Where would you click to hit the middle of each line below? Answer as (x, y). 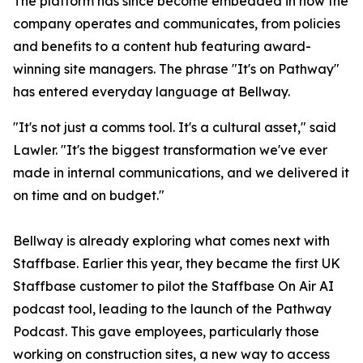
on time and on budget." (89, 195)
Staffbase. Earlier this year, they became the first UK (177, 263)
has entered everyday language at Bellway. (152, 92)
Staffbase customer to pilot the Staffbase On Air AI (173, 286)
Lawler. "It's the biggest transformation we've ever (170, 150)
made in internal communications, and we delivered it (181, 173)
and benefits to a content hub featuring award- (162, 46)
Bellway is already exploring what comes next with (171, 241)
